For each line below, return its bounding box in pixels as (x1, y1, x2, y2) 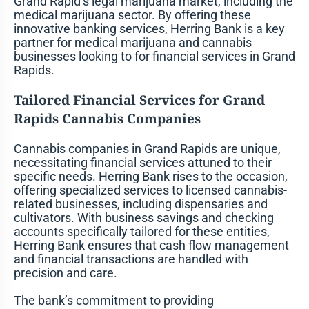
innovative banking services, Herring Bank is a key (13, 21, 285, 37)
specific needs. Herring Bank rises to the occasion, (13, 169, 288, 184)
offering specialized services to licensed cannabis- (13, 183, 287, 198)
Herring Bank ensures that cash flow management (13, 238, 289, 253)
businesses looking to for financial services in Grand (13, 49, 295, 64)
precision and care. (13, 266, 117, 281)
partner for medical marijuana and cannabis (13, 35, 252, 50)
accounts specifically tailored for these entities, (13, 224, 270, 239)
